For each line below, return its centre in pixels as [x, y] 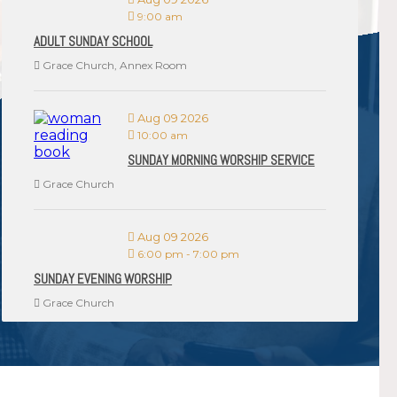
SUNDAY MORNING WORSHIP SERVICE [222, 160]
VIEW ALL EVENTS [129, 374]
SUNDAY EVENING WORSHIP [103, 279]
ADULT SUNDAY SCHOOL [93, 41]
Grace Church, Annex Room [114, 65]
